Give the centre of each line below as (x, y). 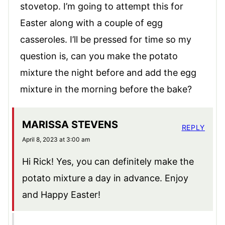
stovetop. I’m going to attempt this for (102, 7)
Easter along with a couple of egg (91, 23)
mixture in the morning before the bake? (106, 89)
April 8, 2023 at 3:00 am (56, 140)
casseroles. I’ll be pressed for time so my (106, 40)
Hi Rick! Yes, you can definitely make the (108, 162)
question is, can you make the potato (99, 56)
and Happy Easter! (61, 195)
